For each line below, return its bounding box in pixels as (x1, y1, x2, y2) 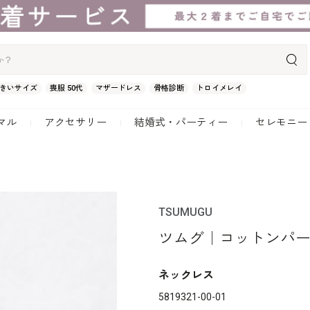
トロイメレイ (196, 84, 242, 93)
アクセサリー (44, 116, 107, 129)
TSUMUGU (158, 206, 213, 219)
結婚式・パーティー (134, 116, 228, 129)
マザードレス (95, 84, 141, 93)
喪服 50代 (49, 84, 83, 93)
